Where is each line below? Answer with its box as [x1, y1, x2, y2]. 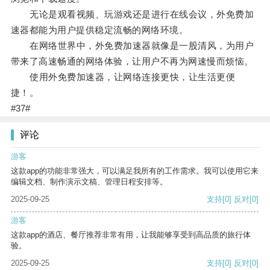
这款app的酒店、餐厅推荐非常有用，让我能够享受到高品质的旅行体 [11, 230, 251, 240]
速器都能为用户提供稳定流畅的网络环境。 [10, 25, 189, 36]
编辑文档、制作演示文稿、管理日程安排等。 [11, 177, 168, 187]
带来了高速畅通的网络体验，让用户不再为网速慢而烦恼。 [10, 56, 254, 67]
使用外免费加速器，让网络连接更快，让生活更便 [10, 72, 236, 83]
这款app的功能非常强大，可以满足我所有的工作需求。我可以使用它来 [11, 166, 259, 176]
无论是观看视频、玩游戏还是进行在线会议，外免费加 [10, 9, 254, 20]
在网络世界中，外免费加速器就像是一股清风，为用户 [10, 40, 254, 51]
